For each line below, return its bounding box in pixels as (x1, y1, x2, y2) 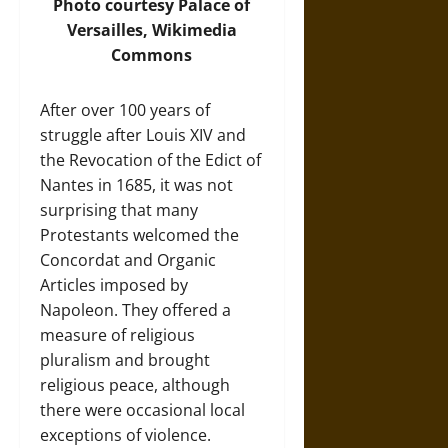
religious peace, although (40, 374, 230, 396)
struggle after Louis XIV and (40, 124, 246, 146)
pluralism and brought (40, 349, 210, 371)
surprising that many (40, 199, 198, 221)
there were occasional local (40, 399, 245, 421)
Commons (111, 44, 193, 66)
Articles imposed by (40, 274, 188, 296)
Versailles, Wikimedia (66, 19, 237, 41)
